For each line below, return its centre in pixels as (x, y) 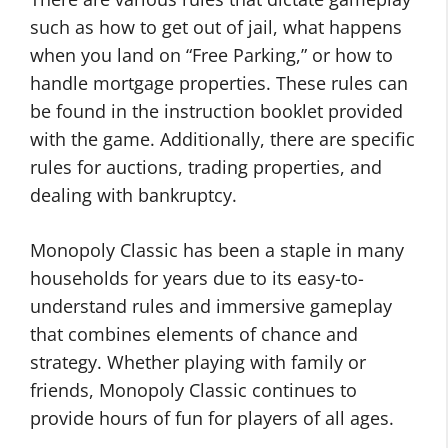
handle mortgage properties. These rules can (219, 83)
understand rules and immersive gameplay (211, 306)
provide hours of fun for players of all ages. (212, 418)
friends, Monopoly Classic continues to (193, 390)
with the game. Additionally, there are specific (222, 139)
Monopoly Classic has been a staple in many (217, 250)
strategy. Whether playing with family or (198, 362)
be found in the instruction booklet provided (216, 111)
